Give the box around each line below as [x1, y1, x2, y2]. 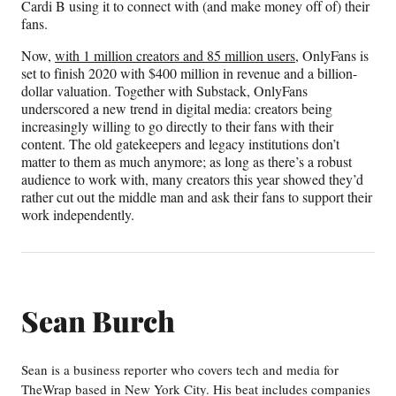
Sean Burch [21, 301, 175, 339]
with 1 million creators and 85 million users [55, 46, 295, 65]
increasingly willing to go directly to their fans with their [21, 117, 333, 136]
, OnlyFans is [295, 46, 369, 65]
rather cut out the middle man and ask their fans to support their [21, 187, 372, 207]
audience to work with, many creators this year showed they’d [21, 170, 363, 189]
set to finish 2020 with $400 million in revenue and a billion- [21, 64, 357, 83]
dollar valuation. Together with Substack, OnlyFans [21, 81, 308, 101]
